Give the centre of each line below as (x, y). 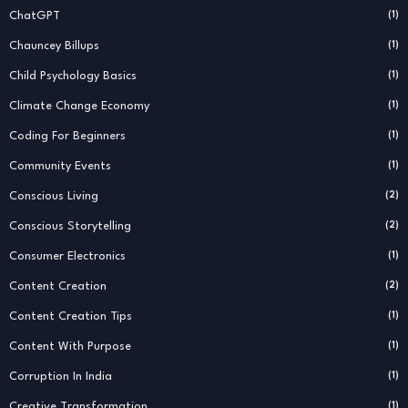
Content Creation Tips (71, 316)
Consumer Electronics (67, 256)
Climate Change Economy (79, 106)
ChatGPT (35, 15)
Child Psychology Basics (73, 76)
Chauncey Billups (54, 46)
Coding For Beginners (67, 136)
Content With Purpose (70, 346)
